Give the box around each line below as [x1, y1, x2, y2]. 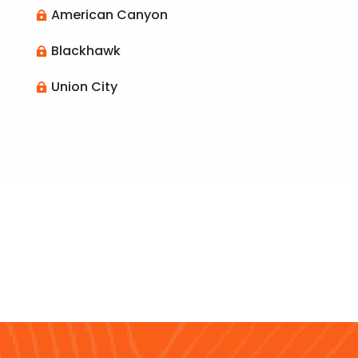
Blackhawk [50, 42, 121, 61]
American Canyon [50, 6, 168, 25]
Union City [50, 78, 117, 97]
